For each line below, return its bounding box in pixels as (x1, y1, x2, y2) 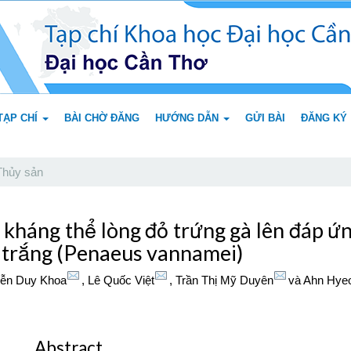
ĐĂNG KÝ (301, 112, 347, 124)
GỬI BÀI (245, 112, 285, 124)
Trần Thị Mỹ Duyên (175, 273, 273, 287)
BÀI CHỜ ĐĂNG (64, 112, 139, 124)
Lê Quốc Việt (88, 273, 154, 287)
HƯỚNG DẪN (155, 112, 222, 124)
